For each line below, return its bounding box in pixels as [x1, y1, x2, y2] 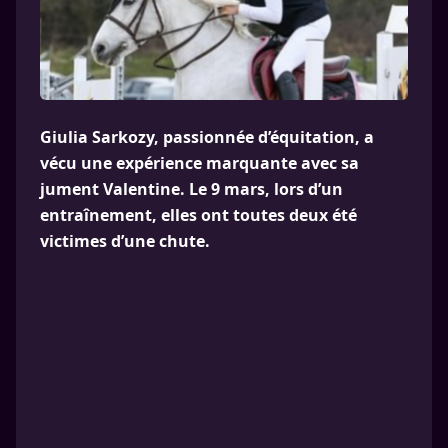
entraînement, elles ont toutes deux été [40, 204, 357, 226]
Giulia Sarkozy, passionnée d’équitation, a [40, 126, 374, 148]
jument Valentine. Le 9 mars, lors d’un [40, 178, 343, 200]
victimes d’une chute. [40, 230, 210, 252]
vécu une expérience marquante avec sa [40, 152, 359, 174]
